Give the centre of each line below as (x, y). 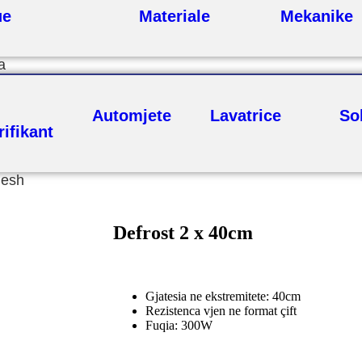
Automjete (132, 116)
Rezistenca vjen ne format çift (221, 310)
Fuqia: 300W (179, 325)
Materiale (174, 16)
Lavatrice (245, 116)
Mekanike (316, 16)
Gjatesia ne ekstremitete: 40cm (223, 296)
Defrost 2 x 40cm (183, 233)
